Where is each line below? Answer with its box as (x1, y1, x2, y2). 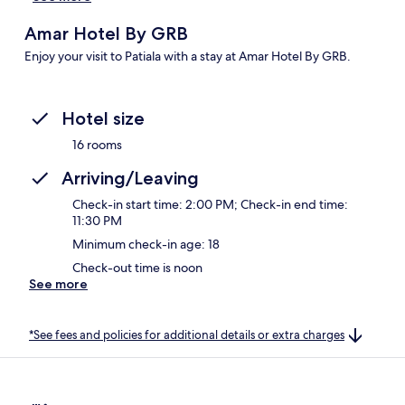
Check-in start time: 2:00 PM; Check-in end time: (72, 195, 348, 212)
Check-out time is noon (72, 259, 202, 276)
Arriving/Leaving (61, 166, 199, 189)
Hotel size (61, 107, 145, 129)
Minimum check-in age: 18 (72, 235, 220, 252)
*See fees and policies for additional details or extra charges (29, 326, 344, 343)
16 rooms (72, 136, 122, 153)
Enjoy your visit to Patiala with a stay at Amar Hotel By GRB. (24, 47, 351, 64)
